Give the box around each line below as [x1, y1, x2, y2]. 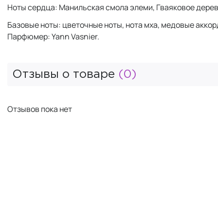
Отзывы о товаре [12, 69, 118, 80]
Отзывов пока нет [7, 103, 72, 114]
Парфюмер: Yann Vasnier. [7, 31, 99, 42]
